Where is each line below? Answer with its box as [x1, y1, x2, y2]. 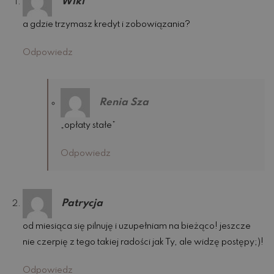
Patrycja [61, 198, 103, 209]
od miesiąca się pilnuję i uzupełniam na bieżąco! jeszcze [23, 222, 251, 231]
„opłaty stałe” [61, 121, 116, 130]
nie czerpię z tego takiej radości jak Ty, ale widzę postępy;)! [23, 238, 264, 247]
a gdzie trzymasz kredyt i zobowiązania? [23, 20, 191, 29]
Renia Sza [99, 97, 149, 108]
